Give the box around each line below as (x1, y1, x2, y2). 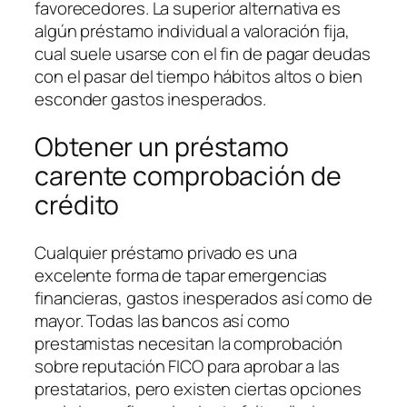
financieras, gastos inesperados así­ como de (35, 285, 372, 310)
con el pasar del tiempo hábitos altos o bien (35, 65, 362, 89)
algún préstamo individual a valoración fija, (35, 19, 350, 44)
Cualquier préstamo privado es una (35, 240, 297, 264)
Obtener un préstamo (35, 128, 290, 164)
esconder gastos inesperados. (35, 87, 267, 112)
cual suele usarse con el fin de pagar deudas (35, 42, 371, 66)
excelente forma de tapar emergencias (35, 263, 328, 287)
